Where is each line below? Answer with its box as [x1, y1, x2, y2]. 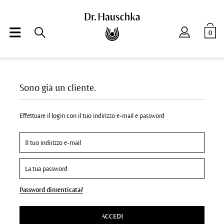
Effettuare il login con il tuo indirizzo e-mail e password [19, 112, 164, 119]
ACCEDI [101, 213, 123, 220]
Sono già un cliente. [19, 83, 96, 93]
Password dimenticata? [19, 186, 83, 193]
